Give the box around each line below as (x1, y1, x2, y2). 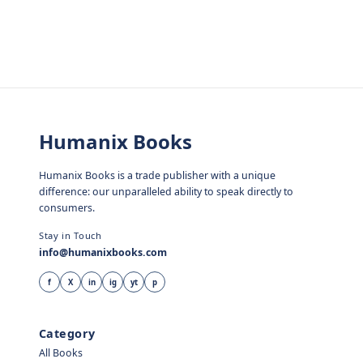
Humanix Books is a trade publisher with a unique (39, 168, 275, 182)
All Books (39, 346, 83, 361)
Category (39, 326, 96, 342)
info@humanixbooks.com (39, 246, 167, 260)
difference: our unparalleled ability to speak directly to (39, 184, 293, 199)
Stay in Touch (39, 228, 102, 241)
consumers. (39, 200, 95, 215)
